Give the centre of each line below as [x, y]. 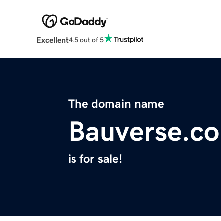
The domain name [116, 104]
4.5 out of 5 [86, 40]
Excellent [52, 40]
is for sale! [95, 159]
